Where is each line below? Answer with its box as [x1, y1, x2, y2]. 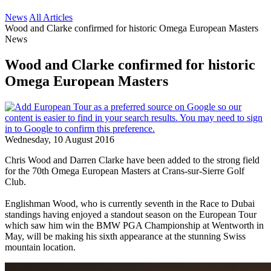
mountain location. [5, 241, 76, 252]
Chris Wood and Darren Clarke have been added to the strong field [5, 154, 260, 165]
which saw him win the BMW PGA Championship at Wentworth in [5, 220, 264, 230]
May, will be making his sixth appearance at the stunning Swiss [5, 230, 246, 241]
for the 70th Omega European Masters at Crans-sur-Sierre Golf [5, 165, 244, 176]
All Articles [29, 12, 73, 22]
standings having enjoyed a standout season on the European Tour [5, 209, 256, 220]
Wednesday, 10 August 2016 [5, 134, 114, 145]
